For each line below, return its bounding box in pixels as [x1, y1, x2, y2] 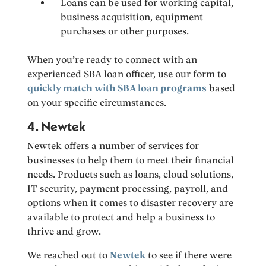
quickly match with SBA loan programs [27, 82, 207, 94]
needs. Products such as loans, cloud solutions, [27, 168, 234, 180]
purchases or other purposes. [61, 25, 189, 37]
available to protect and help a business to [27, 211, 216, 223]
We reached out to [27, 249, 110, 261]
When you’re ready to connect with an [27, 53, 198, 65]
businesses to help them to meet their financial [27, 154, 235, 166]
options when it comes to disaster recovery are [27, 197, 234, 208]
